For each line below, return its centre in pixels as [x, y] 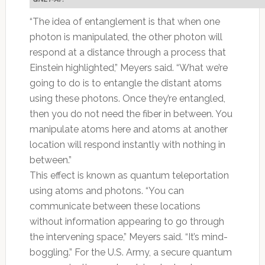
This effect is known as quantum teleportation [129, 175]
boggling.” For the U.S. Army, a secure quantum [130, 252]
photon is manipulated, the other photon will [126, 37]
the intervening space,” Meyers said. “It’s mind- [128, 237]
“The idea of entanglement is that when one [125, 21]
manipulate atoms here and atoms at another [128, 129]
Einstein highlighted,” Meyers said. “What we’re [128, 67]
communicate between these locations [115, 206]
